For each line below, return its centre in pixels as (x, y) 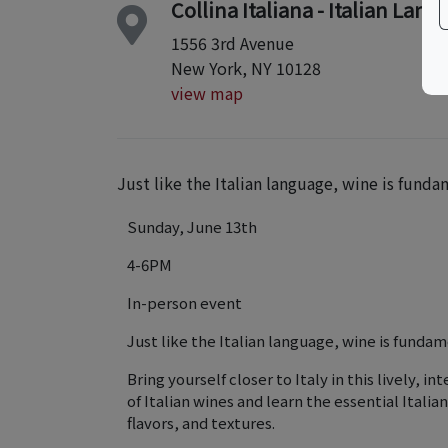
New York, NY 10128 (246, 68)
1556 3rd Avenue (232, 43)
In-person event (184, 302)
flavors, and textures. (201, 422)
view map (207, 93)
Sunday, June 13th (192, 226)
